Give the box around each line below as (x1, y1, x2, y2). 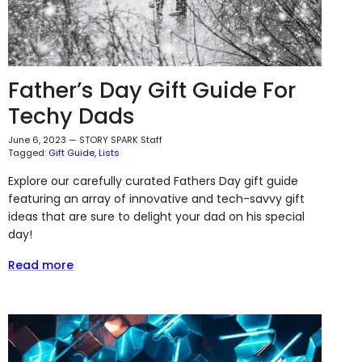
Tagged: (7, 145, 46, 159)
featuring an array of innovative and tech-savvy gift (7, 190, 305, 207)
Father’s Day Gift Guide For (7, 74, 296, 105)
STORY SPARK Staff (78, 133, 162, 146)
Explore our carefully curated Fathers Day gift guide (7, 172, 298, 189)
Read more (7, 256, 74, 273)
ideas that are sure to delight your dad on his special (7, 208, 305, 225)
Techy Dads (7, 100, 135, 131)
